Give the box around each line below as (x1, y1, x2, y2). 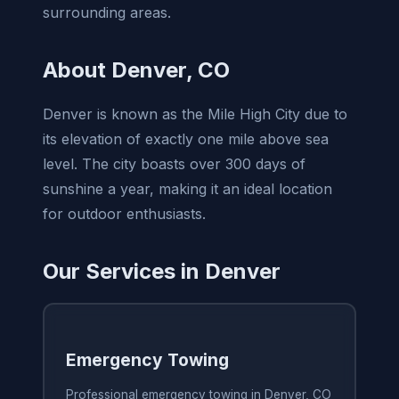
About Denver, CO (43, 56, 230, 83)
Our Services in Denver (43, 257, 281, 284)
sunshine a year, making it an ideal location (43, 179, 332, 198)
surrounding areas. (43, 3, 171, 21)
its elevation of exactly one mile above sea (43, 129, 329, 148)
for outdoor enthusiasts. (43, 204, 206, 223)
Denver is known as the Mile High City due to (43, 104, 347, 123)
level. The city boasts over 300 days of (43, 154, 305, 173)
